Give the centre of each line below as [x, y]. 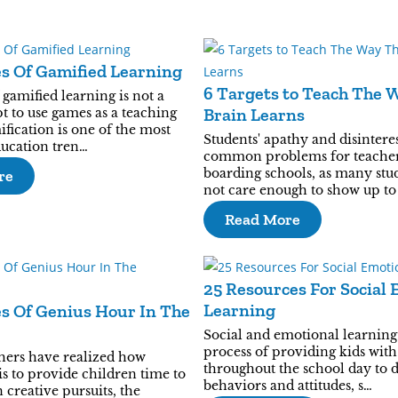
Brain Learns [254, 115]
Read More [263, 219]
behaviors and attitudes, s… [288, 386]
